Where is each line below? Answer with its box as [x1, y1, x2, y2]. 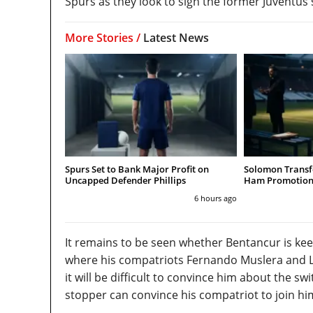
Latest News [143, 29, 209, 45]
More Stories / [65, 29, 143, 45]
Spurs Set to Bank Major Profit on [65, 163, 209, 176]
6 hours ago [194, 193, 237, 204]
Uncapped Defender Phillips [65, 174, 186, 187]
